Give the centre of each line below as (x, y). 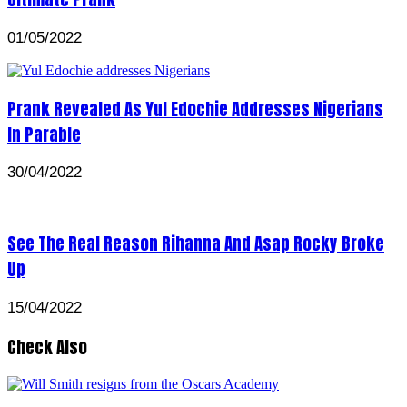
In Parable (44, 134)
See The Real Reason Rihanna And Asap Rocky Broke (196, 244)
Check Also (47, 347)
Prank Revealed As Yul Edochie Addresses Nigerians (195, 109)
